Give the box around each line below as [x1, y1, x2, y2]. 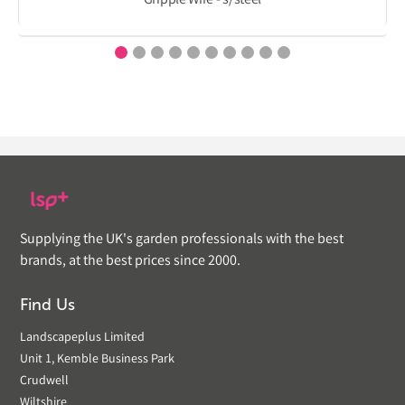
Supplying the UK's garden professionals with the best [20, 230, 344, 251]
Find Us [20, 295, 75, 316]
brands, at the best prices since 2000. [20, 251, 240, 273]
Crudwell [20, 372, 69, 391]
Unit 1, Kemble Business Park [20, 351, 174, 370]
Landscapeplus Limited [20, 329, 145, 348]
